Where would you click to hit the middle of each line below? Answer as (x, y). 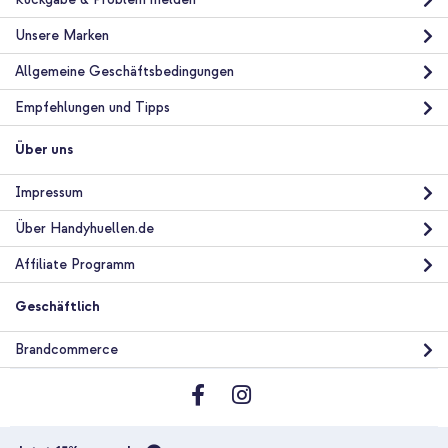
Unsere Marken (62, 36)
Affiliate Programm (75, 265)
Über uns (44, 150)
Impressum (49, 193)
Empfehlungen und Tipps (92, 108)
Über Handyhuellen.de (84, 229)
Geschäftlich (57, 307)
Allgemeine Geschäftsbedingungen (124, 72)
